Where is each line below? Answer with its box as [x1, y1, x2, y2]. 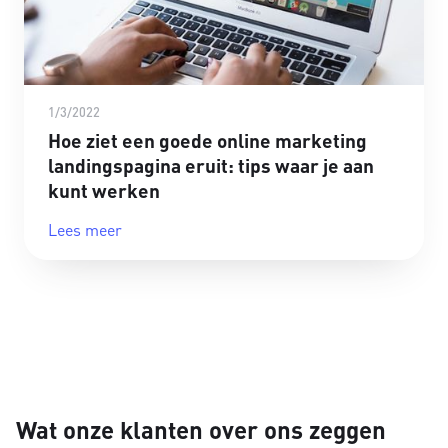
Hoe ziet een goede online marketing [48, 127, 367, 153]
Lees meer [48, 218, 122, 240]
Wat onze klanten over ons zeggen [16, 414, 386, 446]
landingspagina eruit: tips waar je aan [48, 152, 374, 178]
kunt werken [48, 177, 160, 203]
